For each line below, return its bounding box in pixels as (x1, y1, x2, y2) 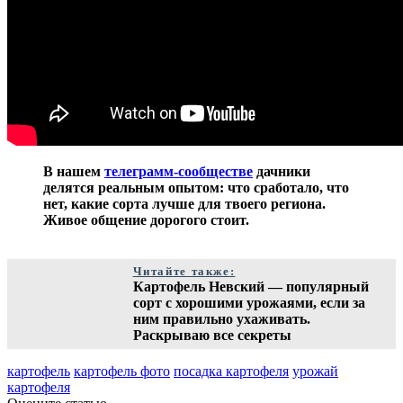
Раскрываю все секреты (132, 327, 291, 343)
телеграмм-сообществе (104, 163, 253, 179)
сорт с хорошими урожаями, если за (132, 294, 365, 310)
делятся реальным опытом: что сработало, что (43, 179, 349, 195)
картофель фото (74, 363, 170, 379)
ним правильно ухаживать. (132, 310, 310, 327)
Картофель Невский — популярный (132, 278, 369, 294)
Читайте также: (132, 264, 236, 278)
